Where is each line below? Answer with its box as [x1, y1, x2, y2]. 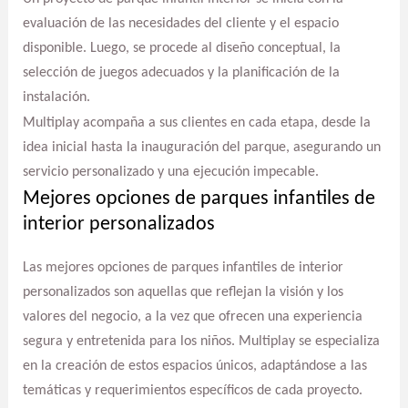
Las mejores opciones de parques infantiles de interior [22, 260, 343, 275]
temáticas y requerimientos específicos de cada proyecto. [22, 382, 362, 398]
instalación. [22, 89, 90, 105]
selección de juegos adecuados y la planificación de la [22, 65, 340, 80]
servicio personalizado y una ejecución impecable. [22, 165, 319, 180]
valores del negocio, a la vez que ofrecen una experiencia [22, 309, 362, 324]
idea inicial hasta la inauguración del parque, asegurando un [22, 140, 381, 156]
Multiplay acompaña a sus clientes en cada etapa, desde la [22, 116, 371, 131]
